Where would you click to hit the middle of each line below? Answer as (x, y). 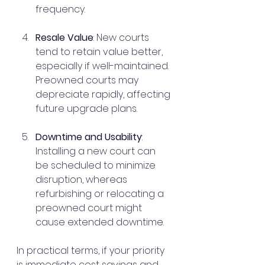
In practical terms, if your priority (92, 250)
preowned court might (90, 208)
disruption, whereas (83, 179)
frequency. (60, 9)
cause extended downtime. (100, 222)
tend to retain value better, (100, 51)
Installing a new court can (97, 151)
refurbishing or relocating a (101, 193)
